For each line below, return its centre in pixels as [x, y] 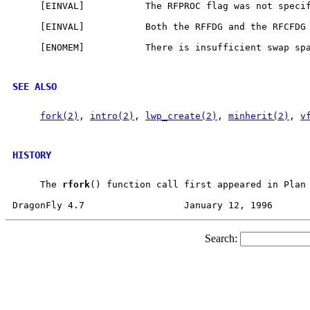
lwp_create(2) [181, 116]
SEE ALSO [35, 86]
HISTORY [32, 155]
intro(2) [112, 116]
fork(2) [60, 116]
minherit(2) [259, 116]
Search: [222, 238]
